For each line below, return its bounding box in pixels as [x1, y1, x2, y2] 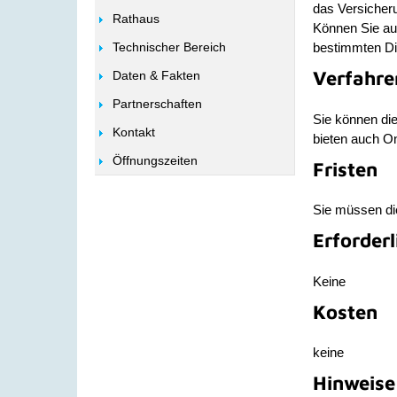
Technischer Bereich [113, 40, 226, 54]
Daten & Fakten [113, 68, 200, 82]
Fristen [313, 157, 378, 181]
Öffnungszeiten [113, 153, 198, 167]
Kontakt [113, 125, 155, 139]
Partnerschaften [113, 97, 202, 111]
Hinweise [313, 371, 395, 394]
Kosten [313, 300, 378, 323]
